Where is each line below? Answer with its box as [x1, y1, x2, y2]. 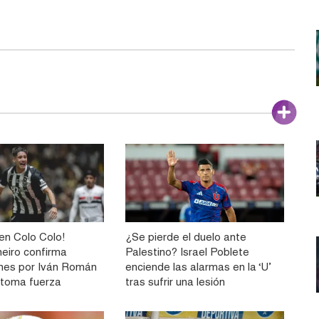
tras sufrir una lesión [125, 276, 225, 288]
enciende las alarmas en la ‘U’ [125, 261, 271, 273]
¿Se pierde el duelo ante [125, 231, 246, 244]
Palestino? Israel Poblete [125, 246, 249, 258]
